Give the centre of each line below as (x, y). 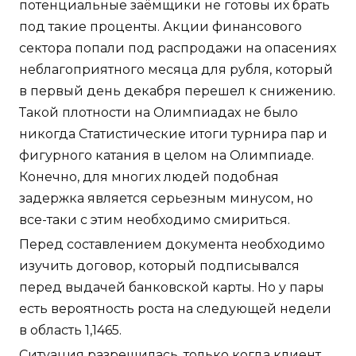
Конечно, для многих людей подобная (149, 177)
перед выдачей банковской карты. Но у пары (172, 288)
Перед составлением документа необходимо (172, 245)
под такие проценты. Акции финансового (161, 27)
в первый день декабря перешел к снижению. (177, 91)
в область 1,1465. (70, 331)
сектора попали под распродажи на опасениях (178, 48)
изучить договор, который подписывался (159, 266)
